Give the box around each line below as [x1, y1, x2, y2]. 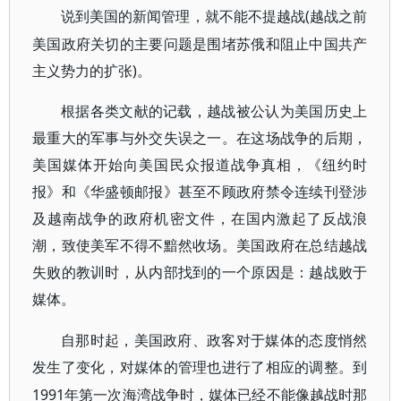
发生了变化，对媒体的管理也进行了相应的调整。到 [32, 360, 368, 375]
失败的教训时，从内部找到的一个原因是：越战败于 [32, 265, 368, 280]
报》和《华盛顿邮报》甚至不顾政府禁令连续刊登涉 [32, 184, 368, 200]
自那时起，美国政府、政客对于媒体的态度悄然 [61, 333, 368, 348]
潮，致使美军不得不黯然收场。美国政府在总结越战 [32, 238, 368, 253]
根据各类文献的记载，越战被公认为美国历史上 [61, 104, 368, 119]
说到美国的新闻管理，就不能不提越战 [61, 9, 305, 24]
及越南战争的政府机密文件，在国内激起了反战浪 [32, 211, 368, 226]
